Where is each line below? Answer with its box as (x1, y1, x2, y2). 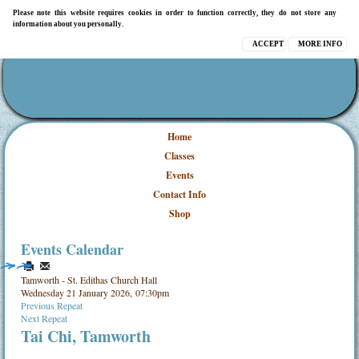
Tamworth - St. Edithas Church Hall (21, 272, 158, 286)
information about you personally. (12, 20, 123, 28)
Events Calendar (21, 239, 124, 260)
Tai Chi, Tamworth (21, 324, 151, 348)
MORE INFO (298, 40, 343, 48)
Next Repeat (21, 311, 68, 325)
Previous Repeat (21, 298, 83, 312)
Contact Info (153, 188, 206, 202)
